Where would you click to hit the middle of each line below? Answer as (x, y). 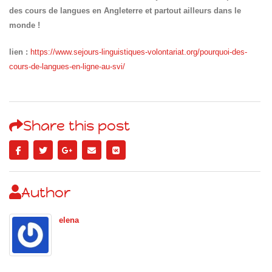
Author (46, 192)
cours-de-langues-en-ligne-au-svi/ (67, 66)
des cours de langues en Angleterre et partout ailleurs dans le (125, 11)
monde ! (25, 25)
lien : (19, 52)
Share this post (77, 126)
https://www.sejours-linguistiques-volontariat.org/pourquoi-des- (139, 52)
